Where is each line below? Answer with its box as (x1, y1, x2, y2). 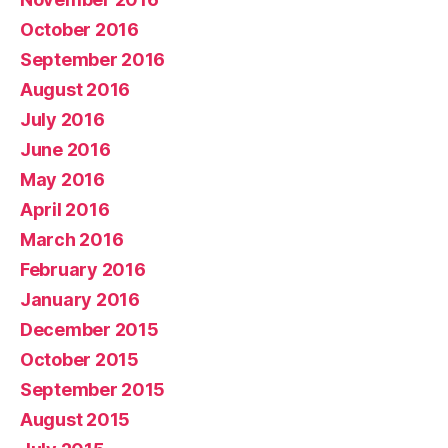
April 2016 (20, 198, 110, 220)
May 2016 (20, 168, 105, 190)
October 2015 (20, 348, 139, 370)
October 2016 (20, 18, 139, 40)
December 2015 (20, 318, 159, 340)
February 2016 (20, 258, 146, 280)
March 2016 (20, 228, 124, 250)
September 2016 (20, 48, 166, 70)
